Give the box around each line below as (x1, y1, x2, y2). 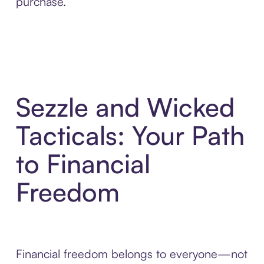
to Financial (15, 147, 150, 180)
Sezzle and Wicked (15, 91, 235, 124)
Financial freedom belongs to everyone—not (15, 246, 247, 262)
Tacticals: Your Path (15, 119, 245, 152)
